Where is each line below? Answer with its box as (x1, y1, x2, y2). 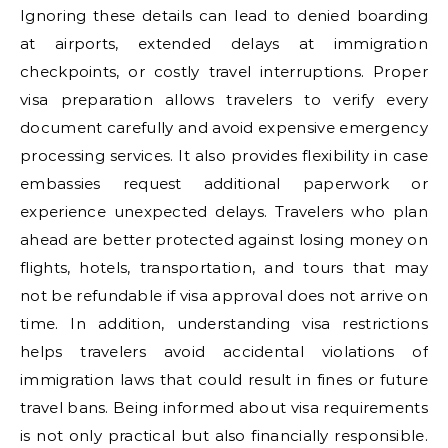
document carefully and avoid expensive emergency (20, 118, 428, 137)
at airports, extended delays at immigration (20, 34, 428, 53)
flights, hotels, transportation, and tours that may (20, 258, 428, 277)
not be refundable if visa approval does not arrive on (20, 286, 428, 305)
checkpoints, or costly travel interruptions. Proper (20, 62, 428, 81)
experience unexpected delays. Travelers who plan (20, 202, 428, 221)
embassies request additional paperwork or (20, 174, 428, 193)
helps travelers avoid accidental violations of (20, 342, 428, 361)
